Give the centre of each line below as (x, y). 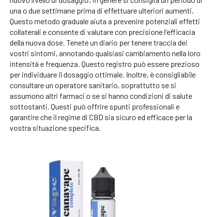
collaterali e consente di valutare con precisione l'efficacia (102, 32)
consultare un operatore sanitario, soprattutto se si (93, 85)
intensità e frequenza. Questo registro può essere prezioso (105, 64)
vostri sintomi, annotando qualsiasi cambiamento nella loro (105, 53)
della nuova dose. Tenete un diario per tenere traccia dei (99, 43)
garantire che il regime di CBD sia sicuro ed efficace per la (101, 117)
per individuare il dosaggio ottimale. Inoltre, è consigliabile (103, 75)
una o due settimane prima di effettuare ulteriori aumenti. (102, 11)
